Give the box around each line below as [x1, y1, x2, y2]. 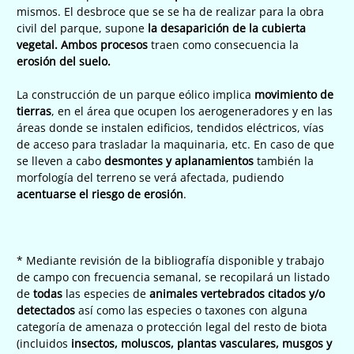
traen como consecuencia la [151, 36, 299, 52]
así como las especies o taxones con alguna [75, 302, 307, 318]
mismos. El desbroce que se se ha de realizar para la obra [17, 3, 324, 19]
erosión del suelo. [17, 53, 111, 69]
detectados [17, 302, 75, 318]
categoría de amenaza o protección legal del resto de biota [17, 318, 327, 334]
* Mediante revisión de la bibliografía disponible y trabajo [17, 252, 324, 268]
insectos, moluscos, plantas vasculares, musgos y [71, 335, 332, 351]
